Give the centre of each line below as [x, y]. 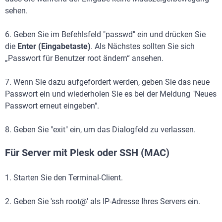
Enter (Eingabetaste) [54, 47]
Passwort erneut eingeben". [52, 106]
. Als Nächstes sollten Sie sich [143, 47]
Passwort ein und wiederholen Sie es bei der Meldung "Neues [111, 94]
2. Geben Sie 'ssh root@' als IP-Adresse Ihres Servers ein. [103, 202]
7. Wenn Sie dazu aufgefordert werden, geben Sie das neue [107, 82]
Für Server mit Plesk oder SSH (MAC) [87, 153]
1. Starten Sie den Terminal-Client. [64, 178]
